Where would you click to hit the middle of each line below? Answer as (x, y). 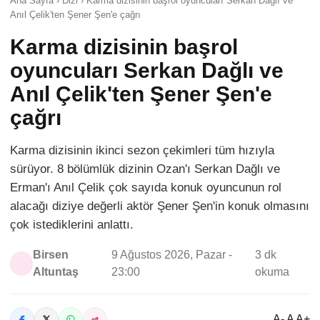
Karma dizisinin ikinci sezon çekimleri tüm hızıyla (142, 151)
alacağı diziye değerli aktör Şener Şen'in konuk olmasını (160, 206)
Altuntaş (56, 272)
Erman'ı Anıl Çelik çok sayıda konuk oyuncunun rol (146, 188)
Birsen (51, 255)
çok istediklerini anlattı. (72, 225)
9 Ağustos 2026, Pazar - (172, 255)
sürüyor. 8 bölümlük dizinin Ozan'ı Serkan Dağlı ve (145, 169)
